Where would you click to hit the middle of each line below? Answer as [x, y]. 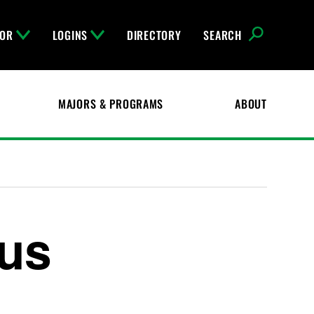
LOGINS [70, 35]
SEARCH [223, 35]
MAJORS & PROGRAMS [111, 104]
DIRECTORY [154, 35]
